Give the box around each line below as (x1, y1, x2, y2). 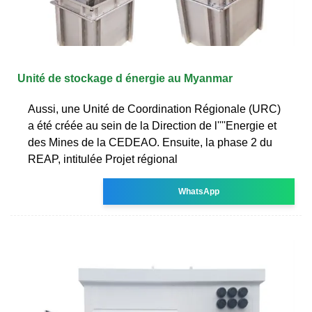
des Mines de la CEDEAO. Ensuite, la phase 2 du (28, 136, 272, 148)
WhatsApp (178, 186, 220, 196)
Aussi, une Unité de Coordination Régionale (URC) (28, 102, 281, 115)
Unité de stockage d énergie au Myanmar (17, 72, 233, 84)
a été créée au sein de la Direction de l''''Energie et (28, 119, 276, 132)
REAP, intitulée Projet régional (28, 153, 178, 165)
